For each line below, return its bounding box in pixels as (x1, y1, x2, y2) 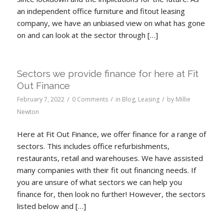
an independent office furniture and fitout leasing (16, 5, 185, 16)
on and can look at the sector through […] (16, 29, 158, 40)
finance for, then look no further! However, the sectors (16, 189, 205, 199)
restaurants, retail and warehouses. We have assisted (16, 153, 203, 163)
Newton (16, 107, 39, 116)
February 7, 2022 (16, 94, 64, 103)
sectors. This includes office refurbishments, (16, 141, 169, 151)
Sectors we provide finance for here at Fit (16, 67, 198, 79)
